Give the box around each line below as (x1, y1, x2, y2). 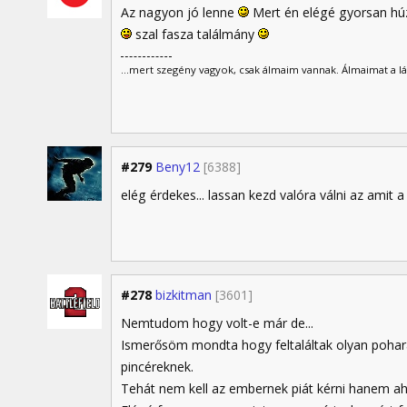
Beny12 (155, 158, 200, 175)
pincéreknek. (121, 357, 194, 375)
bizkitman (155, 285, 212, 303)
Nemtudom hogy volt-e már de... (121, 313, 313, 332)
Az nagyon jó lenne (121, 4, 238, 22)
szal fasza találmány (132, 25, 258, 44)
